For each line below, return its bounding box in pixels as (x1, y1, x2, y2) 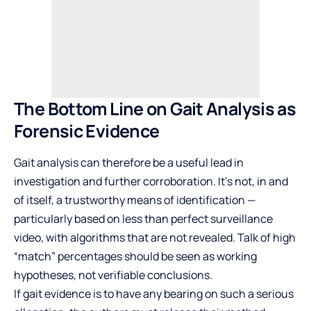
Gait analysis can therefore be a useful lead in (14, 155, 244, 171)
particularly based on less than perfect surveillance (14, 211, 273, 227)
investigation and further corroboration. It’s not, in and (14, 174, 288, 190)
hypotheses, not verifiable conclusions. (14, 267, 212, 283)
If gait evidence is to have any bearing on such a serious (14, 286, 294, 302)
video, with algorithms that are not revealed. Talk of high (14, 230, 296, 246)
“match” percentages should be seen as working (14, 249, 257, 264)
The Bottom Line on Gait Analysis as (14, 96, 296, 121)
